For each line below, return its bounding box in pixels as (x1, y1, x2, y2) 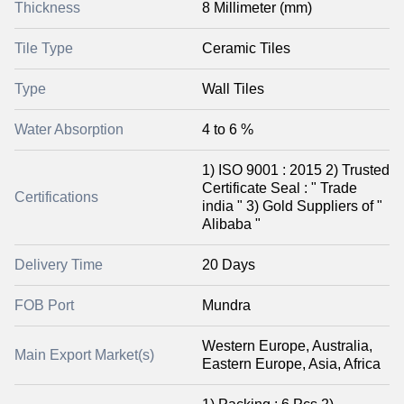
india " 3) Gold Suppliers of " (202, 197, 382, 214)
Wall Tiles (202, 80, 264, 96)
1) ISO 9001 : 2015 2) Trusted (202, 161, 390, 178)
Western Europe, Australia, (202, 337, 372, 353)
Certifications (14, 188, 98, 205)
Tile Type (14, 40, 73, 56)
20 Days (202, 256, 255, 272)
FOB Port (14, 297, 74, 313)
